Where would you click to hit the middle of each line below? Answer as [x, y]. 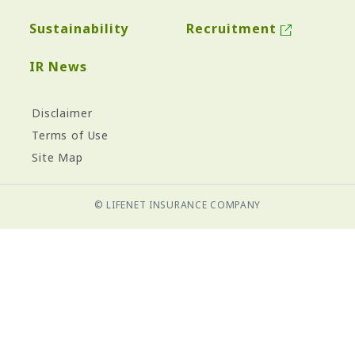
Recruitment [231, 29]
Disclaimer [62, 113]
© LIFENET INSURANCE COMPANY [177, 205]
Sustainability [79, 29]
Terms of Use [71, 136]
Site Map [57, 158]
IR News [58, 67]
